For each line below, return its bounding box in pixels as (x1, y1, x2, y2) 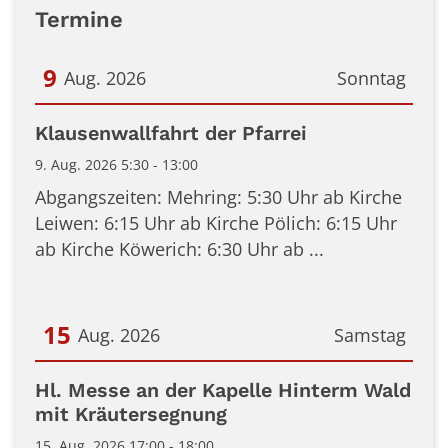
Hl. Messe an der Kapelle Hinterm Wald (35, 378, 411, 402)
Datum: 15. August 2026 (34, 367, 234, 392)
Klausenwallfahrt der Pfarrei (35, 121, 307, 145)
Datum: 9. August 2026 (34, 110, 224, 135)
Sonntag (336, 65, 406, 90)
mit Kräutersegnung (35, 402, 227, 426)
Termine (35, 6, 123, 32)
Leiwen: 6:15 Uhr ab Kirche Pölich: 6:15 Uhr (35, 210, 397, 235)
